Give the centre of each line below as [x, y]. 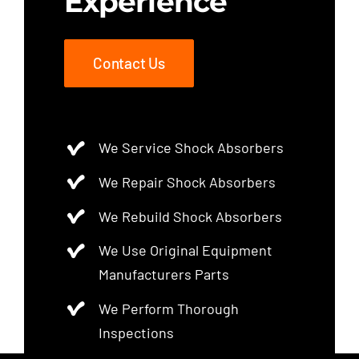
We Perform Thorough [169, 308]
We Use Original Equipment [186, 250]
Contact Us [129, 63]
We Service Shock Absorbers [192, 148]
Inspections [137, 332]
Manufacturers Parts [164, 274]
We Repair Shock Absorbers [188, 182]
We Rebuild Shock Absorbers [191, 216]
